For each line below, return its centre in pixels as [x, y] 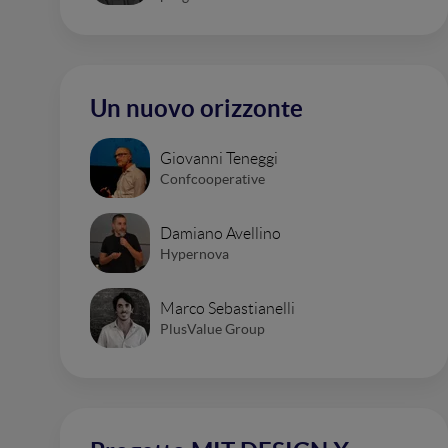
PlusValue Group [212, 328]
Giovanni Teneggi [219, 158]
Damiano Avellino [220, 233]
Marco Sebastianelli [227, 308]
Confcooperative [212, 178]
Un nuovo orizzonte [196, 108]
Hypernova [194, 253]
